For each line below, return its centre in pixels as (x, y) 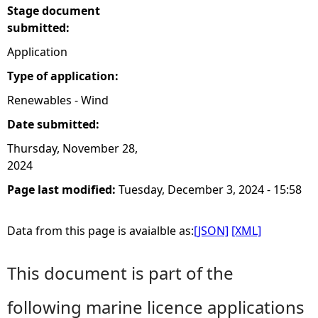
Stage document (54, 11)
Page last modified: (63, 190)
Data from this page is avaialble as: (100, 231)
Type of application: (64, 76)
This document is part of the (120, 273)
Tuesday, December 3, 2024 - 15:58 (210, 190)
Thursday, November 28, (72, 148)
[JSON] (211, 231)
